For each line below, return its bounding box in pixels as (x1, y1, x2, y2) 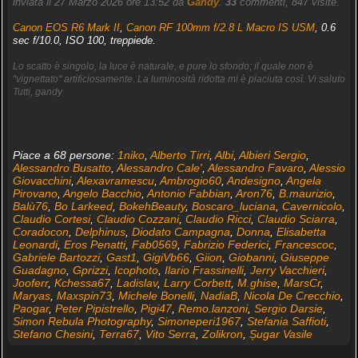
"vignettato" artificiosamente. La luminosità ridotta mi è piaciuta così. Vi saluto (12, 74, 345, 86)
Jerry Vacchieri (249, 264, 324, 277)
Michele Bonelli (117, 289, 194, 303)
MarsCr (283, 276, 320, 290)
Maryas (12, 289, 50, 303)
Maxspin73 (56, 289, 112, 303)
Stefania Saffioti (246, 315, 326, 328)
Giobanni (228, 251, 274, 265)
